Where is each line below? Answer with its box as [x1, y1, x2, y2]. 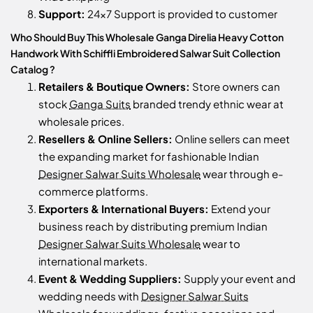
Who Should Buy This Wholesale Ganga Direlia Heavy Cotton [10, 30, 284, 43]
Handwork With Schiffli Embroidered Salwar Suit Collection [10, 46, 280, 59]
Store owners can [190, 79, 280, 93]
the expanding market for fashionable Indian [38, 149, 259, 163]
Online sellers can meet [173, 131, 290, 145]
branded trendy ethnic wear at [131, 96, 284, 110]
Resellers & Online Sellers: [38, 131, 173, 145]
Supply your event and [182, 271, 296, 285]
